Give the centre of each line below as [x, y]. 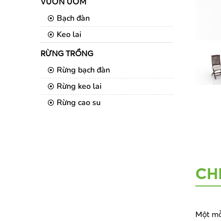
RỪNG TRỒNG [67, 53]
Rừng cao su [79, 103]
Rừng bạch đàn [83, 70]
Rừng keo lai [79, 86]
